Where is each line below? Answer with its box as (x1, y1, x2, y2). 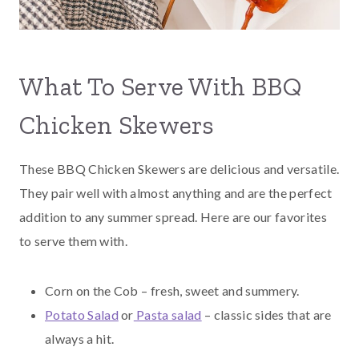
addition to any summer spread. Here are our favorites (19, 209, 327, 225)
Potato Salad (45, 307, 119, 323)
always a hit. (45, 331, 115, 347)
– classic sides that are (201, 307, 332, 323)
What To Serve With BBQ (19, 71, 302, 103)
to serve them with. (19, 233, 128, 249)
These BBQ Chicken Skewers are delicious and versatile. (19, 161, 340, 177)
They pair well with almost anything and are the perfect (19, 185, 333, 201)
